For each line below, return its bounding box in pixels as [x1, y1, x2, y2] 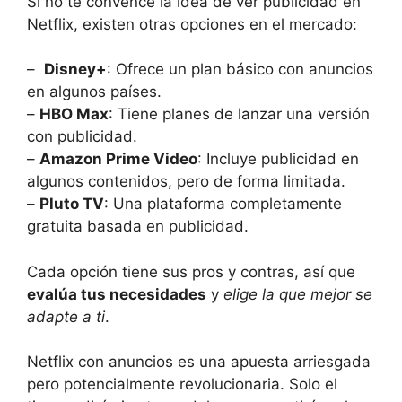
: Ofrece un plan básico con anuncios [107, 60, 373, 79]
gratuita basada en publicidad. [27, 217, 249, 236]
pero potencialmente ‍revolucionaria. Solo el [27, 375, 337, 394]
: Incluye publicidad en [197, 150, 359, 169]
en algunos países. [27, 83, 162, 101]
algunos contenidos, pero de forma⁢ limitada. [27, 172, 345, 191]
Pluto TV [39, 195, 104, 214]
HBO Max [39, 105, 109, 124]
